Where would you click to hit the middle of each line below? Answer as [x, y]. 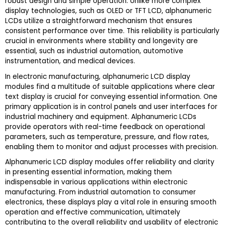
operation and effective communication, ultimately [93, 212]
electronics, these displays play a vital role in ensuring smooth [111, 202]
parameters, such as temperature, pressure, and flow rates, [107, 137]
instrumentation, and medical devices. [70, 61]
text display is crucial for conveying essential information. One [111, 96]
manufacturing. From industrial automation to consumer [100, 192]
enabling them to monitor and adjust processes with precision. [111, 147]
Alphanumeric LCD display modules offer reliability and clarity [110, 162]
